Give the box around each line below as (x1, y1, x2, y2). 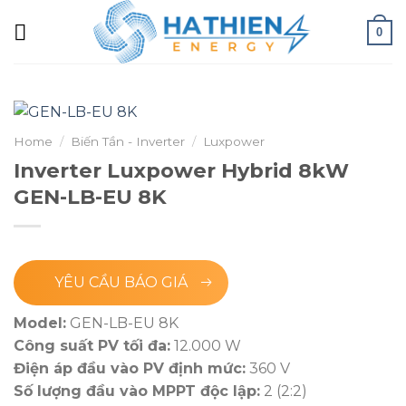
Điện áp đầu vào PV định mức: (14, 360, 246, 378)
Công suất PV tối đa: (14, 337, 170, 355)
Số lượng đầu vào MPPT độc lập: (14, 382, 260, 401)
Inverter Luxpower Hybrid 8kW (14, 158, 349, 184)
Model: (14, 314, 66, 333)
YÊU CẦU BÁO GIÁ (54, 274, 188, 292)
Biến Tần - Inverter (71, 134, 186, 150)
